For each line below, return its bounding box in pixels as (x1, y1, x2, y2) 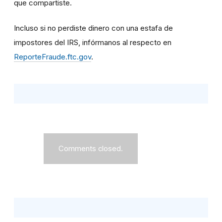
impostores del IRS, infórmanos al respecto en (14, 37, 171, 47)
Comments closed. (58, 144, 123, 153)
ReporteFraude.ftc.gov (14, 52, 91, 61)
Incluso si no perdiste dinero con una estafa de (14, 23, 173, 33)
